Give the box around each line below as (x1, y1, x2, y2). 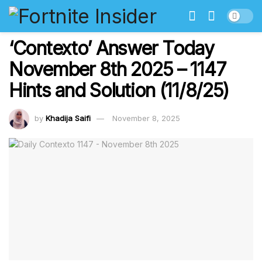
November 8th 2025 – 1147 (9, 58, 226, 81)
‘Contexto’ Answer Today (9, 37, 214, 60)
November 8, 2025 (112, 113, 180, 123)
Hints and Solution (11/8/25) (9, 79, 229, 102)
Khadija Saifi (46, 113, 91, 123)
